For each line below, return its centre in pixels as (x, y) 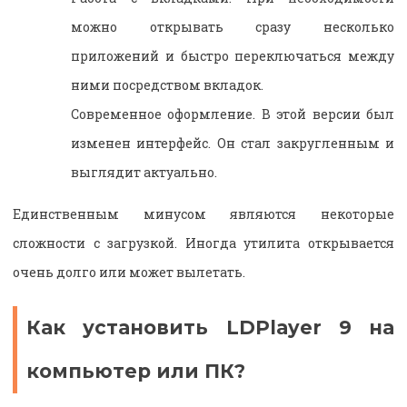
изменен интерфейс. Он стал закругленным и (233, 143)
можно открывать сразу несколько (233, 26)
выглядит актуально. (144, 172)
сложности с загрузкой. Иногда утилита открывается (203, 243)
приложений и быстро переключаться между (233, 55)
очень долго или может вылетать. (129, 272)
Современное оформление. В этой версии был (233, 114)
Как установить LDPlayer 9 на (210, 327)
